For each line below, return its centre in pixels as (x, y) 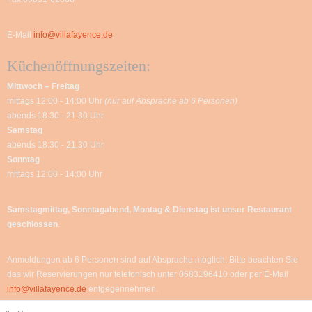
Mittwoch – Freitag (43, 87)
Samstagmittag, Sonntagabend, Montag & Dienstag (108, 210)
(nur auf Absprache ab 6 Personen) (170, 101)
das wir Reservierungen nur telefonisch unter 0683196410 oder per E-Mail (148, 275)
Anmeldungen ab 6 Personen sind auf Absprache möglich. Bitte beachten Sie (153, 260)
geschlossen (32, 225)
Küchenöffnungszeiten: (79, 66)
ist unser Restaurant (251, 210)
